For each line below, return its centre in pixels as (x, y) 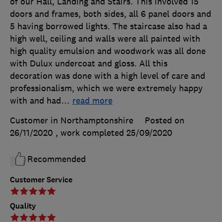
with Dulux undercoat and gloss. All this (89, 64)
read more (92, 101)
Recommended (56, 159)
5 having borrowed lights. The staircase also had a (109, 27)
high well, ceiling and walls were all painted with (105, 39)
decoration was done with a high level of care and (108, 76)
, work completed (91, 133)
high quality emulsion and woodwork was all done (108, 51)
